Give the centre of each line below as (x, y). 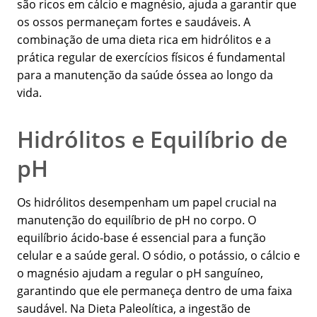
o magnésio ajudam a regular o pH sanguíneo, (140, 273)
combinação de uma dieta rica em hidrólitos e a (144, 40)
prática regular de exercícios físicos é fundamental (151, 58)
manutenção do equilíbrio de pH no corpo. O (137, 220)
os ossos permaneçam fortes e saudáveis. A (134, 22)
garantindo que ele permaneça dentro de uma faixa (155, 291)
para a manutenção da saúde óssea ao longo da (145, 75)
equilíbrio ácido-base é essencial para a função (142, 238)
